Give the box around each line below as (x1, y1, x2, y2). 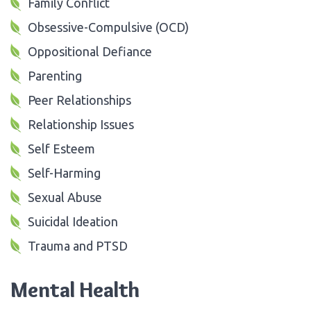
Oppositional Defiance (28, 44, 152, 58)
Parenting (28, 68, 82, 83)
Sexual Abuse (28, 190, 102, 204)
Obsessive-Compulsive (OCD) (28, 19, 189, 34)
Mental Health (10, 276, 140, 303)
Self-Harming (28, 165, 101, 180)
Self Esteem (28, 141, 95, 155)
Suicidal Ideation (28, 214, 118, 228)
